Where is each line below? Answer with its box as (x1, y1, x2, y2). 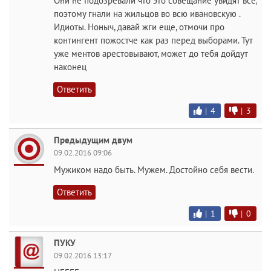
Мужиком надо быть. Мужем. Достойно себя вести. (54, 164, 254, 175)
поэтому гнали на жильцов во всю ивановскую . (54, 8, 240, 19)
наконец (54, 61, 87, 73)
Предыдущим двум (54, 134, 132, 146)
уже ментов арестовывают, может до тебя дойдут (54, 48, 248, 59)
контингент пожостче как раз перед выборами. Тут (54, 34, 253, 46)
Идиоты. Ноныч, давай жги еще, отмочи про (54, 21, 224, 33)
